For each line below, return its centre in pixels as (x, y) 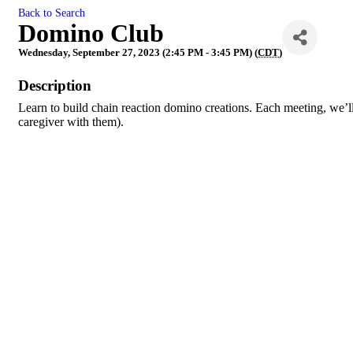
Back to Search (52, 13)
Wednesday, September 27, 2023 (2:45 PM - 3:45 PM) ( (138, 52)
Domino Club (91, 33)
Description (55, 85)
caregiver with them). (71, 122)
